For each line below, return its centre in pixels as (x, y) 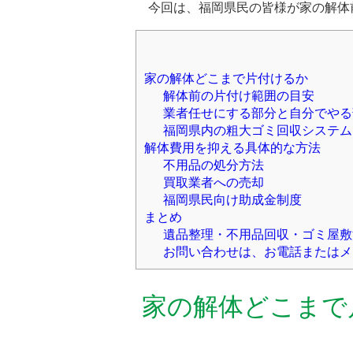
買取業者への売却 (214, 183)
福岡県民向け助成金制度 (232, 200)
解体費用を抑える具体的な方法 (232, 148)
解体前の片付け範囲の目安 (239, 96)
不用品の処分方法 (214, 165)
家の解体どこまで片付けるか (226, 79)
